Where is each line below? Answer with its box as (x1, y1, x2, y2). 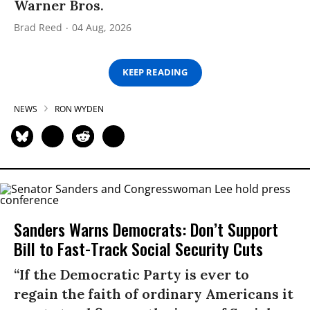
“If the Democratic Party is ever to (14, 265, 249, 283)
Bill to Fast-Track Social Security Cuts (14, 235, 263, 261)
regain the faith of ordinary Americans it (14, 284, 293, 302)
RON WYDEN (55, 102, 104, 115)
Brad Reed (14, 20, 62, 34)
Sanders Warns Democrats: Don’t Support (14, 216, 278, 241)
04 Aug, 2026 (72, 20, 131, 34)
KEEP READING (122, 66, 188, 79)
